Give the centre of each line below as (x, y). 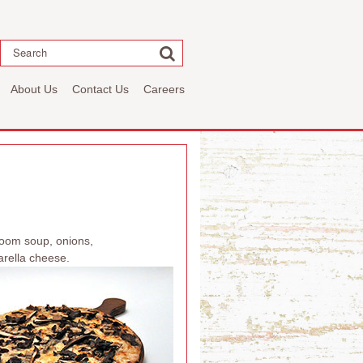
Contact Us (100, 89)
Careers (164, 89)
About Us (34, 89)
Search (30, 53)
